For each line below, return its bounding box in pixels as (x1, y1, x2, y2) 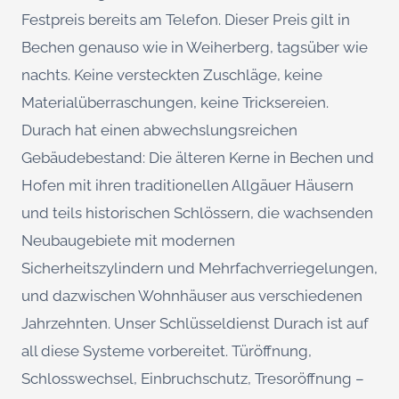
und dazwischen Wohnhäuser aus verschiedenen (21, 286, 362, 305)
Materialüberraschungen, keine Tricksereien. (21, 93, 329, 111)
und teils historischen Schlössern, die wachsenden (21, 203, 373, 222)
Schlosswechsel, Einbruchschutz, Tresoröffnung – (21, 369, 364, 387)
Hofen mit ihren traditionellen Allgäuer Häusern (21, 175, 354, 194)
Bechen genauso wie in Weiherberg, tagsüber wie (21, 37, 368, 56)
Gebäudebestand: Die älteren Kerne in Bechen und (21, 148, 374, 167)
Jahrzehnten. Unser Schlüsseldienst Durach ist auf (21, 313, 369, 332)
